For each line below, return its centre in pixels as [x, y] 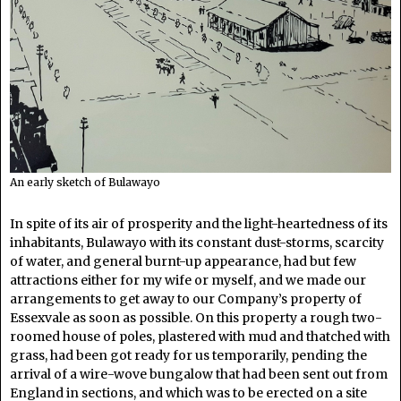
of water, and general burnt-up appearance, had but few [183, 261]
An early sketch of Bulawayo [85, 182]
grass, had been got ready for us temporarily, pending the [188, 355]
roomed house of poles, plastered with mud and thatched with [200, 336]
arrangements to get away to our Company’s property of [186, 299]
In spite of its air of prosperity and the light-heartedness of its [199, 223]
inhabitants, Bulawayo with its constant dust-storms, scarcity [197, 242]
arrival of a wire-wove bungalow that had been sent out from [199, 374]
